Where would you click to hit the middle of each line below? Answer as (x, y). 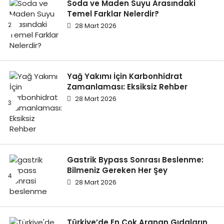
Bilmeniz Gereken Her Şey (117, 170)
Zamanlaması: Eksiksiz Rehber (127, 87)
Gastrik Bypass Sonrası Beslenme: (135, 160)
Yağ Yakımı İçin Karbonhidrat (125, 76)
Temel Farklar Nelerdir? (113, 14)
